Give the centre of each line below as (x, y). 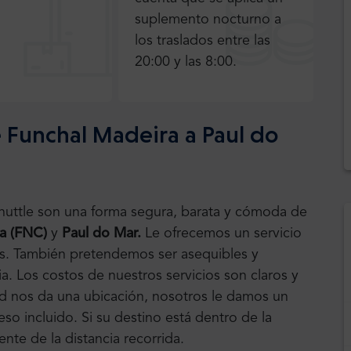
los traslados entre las (203, 41)
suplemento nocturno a (208, 20)
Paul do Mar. (101, 234)
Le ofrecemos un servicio (223, 234)
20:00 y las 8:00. (186, 62)
